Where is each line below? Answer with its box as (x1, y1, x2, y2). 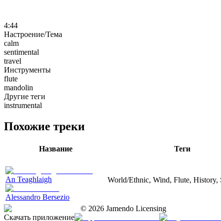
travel (4, 56, 21, 65)
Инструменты (4, 65, 51, 74)
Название (38, 144, 73, 153)
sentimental (4, 47, 39, 56)
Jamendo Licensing (104, 204, 166, 213)
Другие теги (4, 92, 45, 101)
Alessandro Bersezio (5, 192, 70, 201)
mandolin (4, 83, 33, 92)
